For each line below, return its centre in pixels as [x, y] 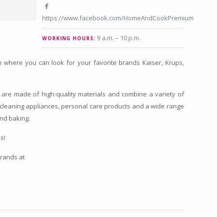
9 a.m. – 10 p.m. [119, 38]
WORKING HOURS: [69, 38]
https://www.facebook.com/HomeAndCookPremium [118, 18]
